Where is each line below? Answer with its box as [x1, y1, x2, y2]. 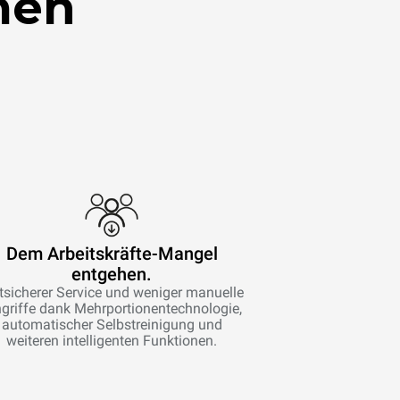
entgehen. [71, 263, 153, 285]
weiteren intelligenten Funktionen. [6, 332, 218, 349]
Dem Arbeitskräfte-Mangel [5, 243, 218, 264]
